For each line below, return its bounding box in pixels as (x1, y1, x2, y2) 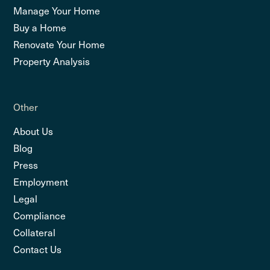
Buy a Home (13, 19, 67, 34)
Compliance (13, 207, 66, 222)
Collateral (13, 224, 56, 239)
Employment (13, 174, 69, 189)
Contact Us (13, 241, 62, 256)
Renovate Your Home (13, 36, 105, 51)
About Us (13, 123, 54, 138)
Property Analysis (13, 53, 90, 68)
